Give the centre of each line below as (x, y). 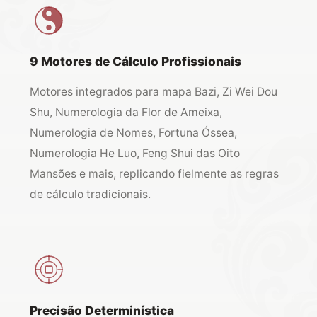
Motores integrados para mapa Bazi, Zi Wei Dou (154, 92)
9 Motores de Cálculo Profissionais (136, 61)
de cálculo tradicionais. (90, 194)
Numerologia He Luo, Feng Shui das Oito (135, 153)
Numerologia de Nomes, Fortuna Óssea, (133, 133)
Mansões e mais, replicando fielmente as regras (154, 174)
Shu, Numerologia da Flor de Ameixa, (126, 112)
